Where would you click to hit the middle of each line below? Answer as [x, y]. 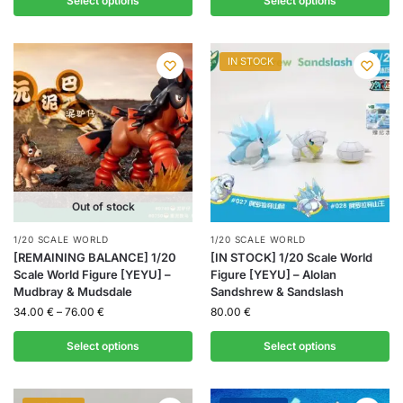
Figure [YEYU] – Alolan [273, 275]
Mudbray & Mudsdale [73, 292]
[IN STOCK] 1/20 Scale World [291, 258]
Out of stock [103, 207]
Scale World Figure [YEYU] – [92, 275]
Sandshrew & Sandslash [277, 292]
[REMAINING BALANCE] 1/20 [95, 258]
